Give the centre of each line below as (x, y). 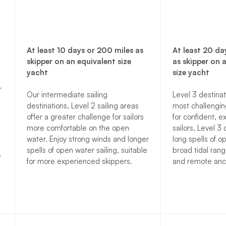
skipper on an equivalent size (79, 62)
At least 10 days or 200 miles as (85, 50)
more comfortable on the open (78, 128)
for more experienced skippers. (79, 161)
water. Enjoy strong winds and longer (88, 139)
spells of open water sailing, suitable (87, 150)
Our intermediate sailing (67, 95)
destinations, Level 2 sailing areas (82, 106)
